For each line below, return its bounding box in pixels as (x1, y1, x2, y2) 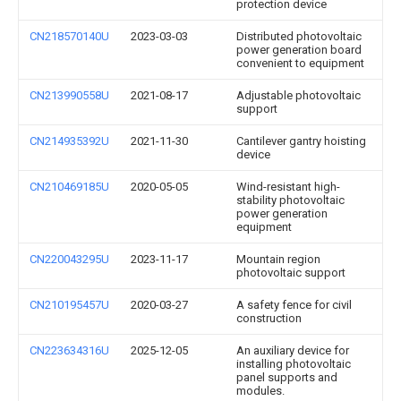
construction (236, 311, 302, 325)
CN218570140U (30, 30, 109, 43)
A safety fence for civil (236, 298, 352, 311)
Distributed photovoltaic (236, 30, 362, 43)
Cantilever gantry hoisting (236, 134, 366, 148)
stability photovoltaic (236, 193, 345, 207)
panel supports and (236, 371, 337, 384)
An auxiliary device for (236, 344, 349, 357)
